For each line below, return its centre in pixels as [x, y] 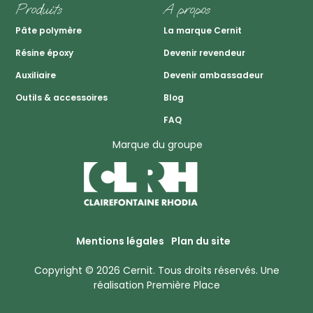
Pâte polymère [49, 30]
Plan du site [201, 241]
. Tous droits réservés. [206, 270]
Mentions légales [120, 241]
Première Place [183, 285]
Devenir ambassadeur [213, 75]
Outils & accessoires [61, 97]
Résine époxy [44, 53]
